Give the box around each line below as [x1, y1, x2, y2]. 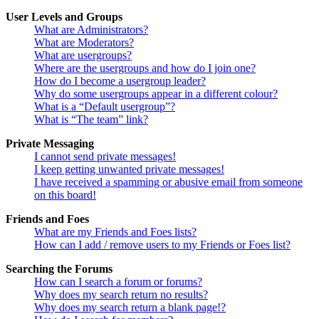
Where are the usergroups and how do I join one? [34, 62, 256, 75]
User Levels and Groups [6, 11, 122, 23]
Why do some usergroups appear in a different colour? [34, 88, 278, 100]
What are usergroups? [34, 49, 132, 62]
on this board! [34, 189, 96, 202]
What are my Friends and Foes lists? [34, 226, 197, 239]
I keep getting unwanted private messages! [34, 163, 224, 176]
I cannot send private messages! [34, 150, 176, 163]
